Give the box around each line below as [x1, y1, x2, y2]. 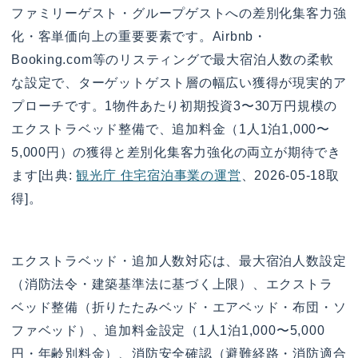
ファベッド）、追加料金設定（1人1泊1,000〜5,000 [11, 323, 325, 337]
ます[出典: [11, 169, 77, 183]
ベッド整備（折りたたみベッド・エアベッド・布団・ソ [11, 300, 347, 314]
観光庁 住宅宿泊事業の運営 [76, 169, 241, 183]
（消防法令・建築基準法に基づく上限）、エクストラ [11, 276, 333, 291]
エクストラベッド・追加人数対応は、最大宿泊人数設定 [11, 253, 347, 268]
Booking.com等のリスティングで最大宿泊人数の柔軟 [11, 53, 334, 67]
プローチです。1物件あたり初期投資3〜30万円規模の [11, 99, 338, 113]
